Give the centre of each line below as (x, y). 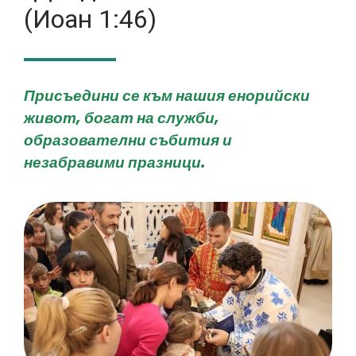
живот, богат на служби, (122, 118)
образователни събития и (128, 140)
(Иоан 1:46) (90, 19)
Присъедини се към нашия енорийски (167, 95)
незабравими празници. (114, 162)
